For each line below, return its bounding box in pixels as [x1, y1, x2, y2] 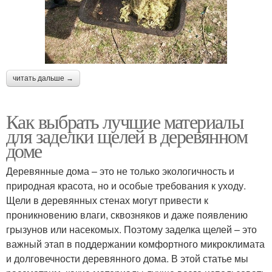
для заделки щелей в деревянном [6, 122, 247, 149]
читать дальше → [13, 73, 73, 83]
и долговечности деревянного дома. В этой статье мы [6, 251, 248, 265]
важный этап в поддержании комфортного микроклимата [6, 236, 265, 251]
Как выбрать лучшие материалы [6, 107, 244, 134]
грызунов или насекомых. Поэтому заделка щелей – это [6, 222, 257, 236]
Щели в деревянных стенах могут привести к [6, 192, 208, 207]
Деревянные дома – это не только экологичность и [6, 163, 234, 178]
